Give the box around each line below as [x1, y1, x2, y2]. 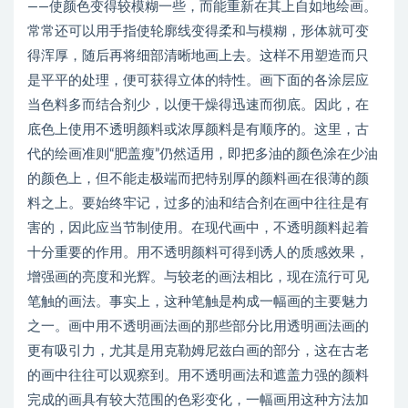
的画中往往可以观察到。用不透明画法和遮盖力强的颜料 [27, 368, 369, 382]
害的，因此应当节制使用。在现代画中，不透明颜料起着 [27, 220, 369, 235]
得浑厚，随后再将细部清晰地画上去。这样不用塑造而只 [27, 48, 369, 63]
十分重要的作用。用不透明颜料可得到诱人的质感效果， [27, 245, 369, 260]
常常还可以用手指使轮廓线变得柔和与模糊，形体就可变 [27, 24, 369, 38]
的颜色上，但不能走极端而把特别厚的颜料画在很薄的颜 [27, 171, 369, 186]
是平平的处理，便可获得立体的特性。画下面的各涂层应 [27, 73, 369, 87]
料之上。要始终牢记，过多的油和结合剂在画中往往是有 [27, 196, 369, 210]
